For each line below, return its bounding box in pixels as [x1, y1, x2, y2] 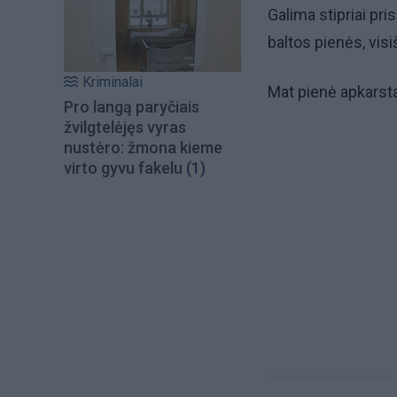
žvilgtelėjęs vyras [64, 118, 186, 137]
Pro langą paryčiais [64, 97, 199, 117]
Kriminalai [82, 74, 143, 91]
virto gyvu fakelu [64, 159, 183, 178]
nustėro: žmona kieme [64, 138, 222, 158]
